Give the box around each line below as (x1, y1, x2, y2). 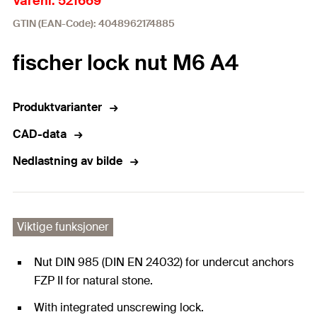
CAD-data (13, 127, 67, 142)
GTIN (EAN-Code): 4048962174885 (13, 17, 175, 30)
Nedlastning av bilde (13, 154, 122, 169)
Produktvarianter (13, 100, 102, 115)
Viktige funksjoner (17, 219, 109, 235)
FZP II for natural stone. (34, 273, 153, 289)
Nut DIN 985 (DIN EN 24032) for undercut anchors (34, 255, 294, 270)
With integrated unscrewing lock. (34, 300, 204, 316)
